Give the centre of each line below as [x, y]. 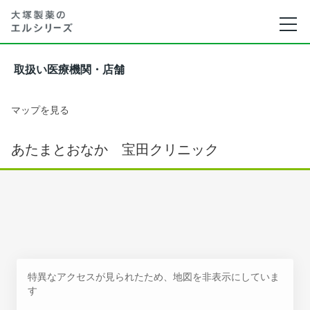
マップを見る [40, 110]
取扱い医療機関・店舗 [69, 70]
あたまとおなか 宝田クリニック [115, 149]
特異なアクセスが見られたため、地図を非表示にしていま [154, 276]
